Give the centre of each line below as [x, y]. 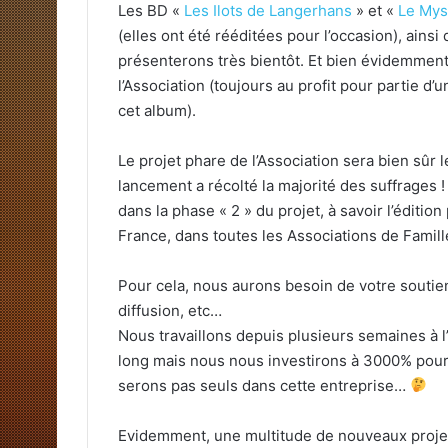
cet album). [157, 110]
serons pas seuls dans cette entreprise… [264, 385]
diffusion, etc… [170, 310]
